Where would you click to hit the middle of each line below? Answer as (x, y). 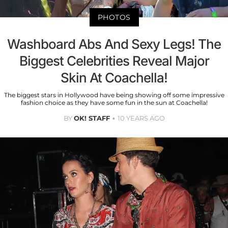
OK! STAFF (92, 118)
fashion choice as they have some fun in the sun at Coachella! (114, 102)
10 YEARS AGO (141, 118)
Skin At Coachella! (114, 77)
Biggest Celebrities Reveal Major (114, 61)
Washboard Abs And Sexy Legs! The (114, 44)
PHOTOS (114, 17)
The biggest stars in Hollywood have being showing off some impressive (114, 95)
